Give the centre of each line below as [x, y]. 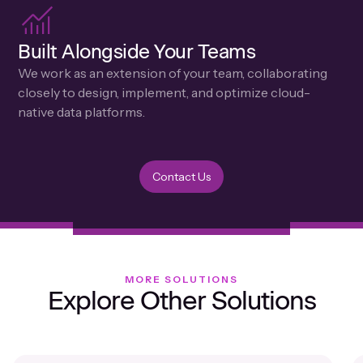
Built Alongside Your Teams [137, 51]
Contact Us [181, 176]
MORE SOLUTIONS [181, 279]
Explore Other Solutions [181, 300]
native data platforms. [82, 111]
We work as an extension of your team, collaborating [173, 73]
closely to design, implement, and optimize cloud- [164, 92]
